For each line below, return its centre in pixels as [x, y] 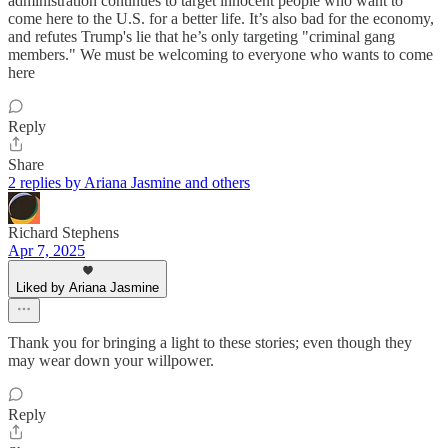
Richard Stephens [63, 233]
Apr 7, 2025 [46, 251]
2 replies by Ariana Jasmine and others [129, 183]
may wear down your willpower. [111, 361]
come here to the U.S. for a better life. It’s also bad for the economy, [221, 19]
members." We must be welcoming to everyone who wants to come [220, 55]
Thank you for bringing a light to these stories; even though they [210, 343]
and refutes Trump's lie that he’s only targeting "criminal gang [201, 37]
